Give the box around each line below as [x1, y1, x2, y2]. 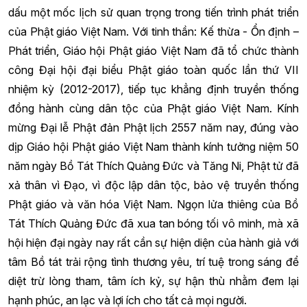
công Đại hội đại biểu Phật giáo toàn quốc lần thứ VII [8, 63, 299, 77]
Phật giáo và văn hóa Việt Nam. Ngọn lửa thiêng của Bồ [8, 197, 299, 211]
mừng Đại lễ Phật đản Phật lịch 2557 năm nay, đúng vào [8, 121, 299, 134]
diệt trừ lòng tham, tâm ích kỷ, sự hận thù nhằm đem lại [8, 274, 299, 288]
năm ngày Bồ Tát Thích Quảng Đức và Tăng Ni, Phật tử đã [8, 159, 299, 173]
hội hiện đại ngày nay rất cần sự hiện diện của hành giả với [8, 236, 299, 249]
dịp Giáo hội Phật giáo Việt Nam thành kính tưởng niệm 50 [8, 140, 299, 153]
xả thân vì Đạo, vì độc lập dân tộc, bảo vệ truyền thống [8, 178, 299, 192]
